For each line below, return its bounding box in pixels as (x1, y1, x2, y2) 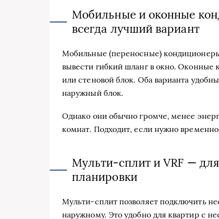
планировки (72, 169, 137, 184)
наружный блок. (62, 88, 124, 98)
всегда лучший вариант (72, 21, 199, 36)
